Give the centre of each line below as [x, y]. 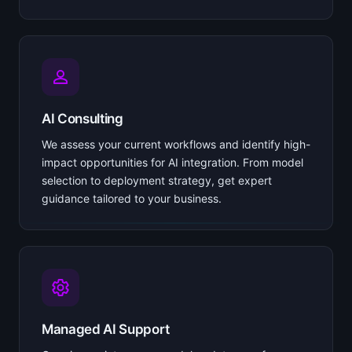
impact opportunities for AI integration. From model [172, 162]
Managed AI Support [106, 329]
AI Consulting [82, 118]
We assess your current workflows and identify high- [176, 144]
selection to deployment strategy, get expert [157, 180]
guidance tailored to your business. [132, 198]
